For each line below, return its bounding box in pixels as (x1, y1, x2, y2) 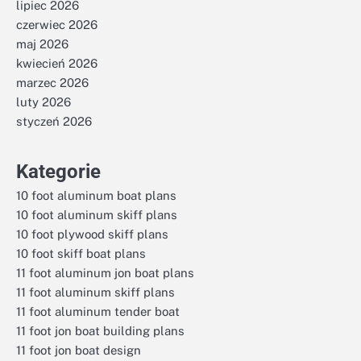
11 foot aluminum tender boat (16, 304, 180, 318)
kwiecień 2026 (16, 56, 98, 70)
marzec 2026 (16, 75, 89, 89)
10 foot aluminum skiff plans (16, 207, 177, 222)
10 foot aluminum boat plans (16, 188, 176, 202)
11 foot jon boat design (16, 342, 141, 357)
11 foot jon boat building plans (16, 323, 185, 338)
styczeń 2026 (16, 114, 92, 128)
